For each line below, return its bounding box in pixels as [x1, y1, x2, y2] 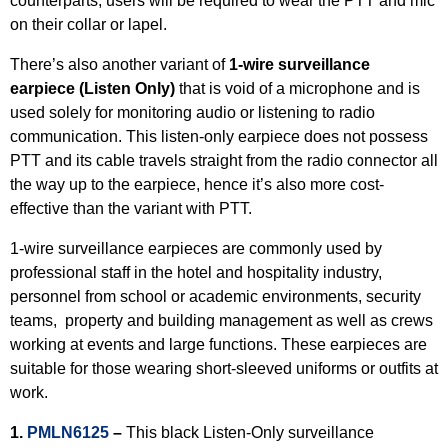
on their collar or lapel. [10, 16, 167, 33]
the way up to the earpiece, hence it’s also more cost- [10, 176, 384, 193]
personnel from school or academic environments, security [10, 288, 421, 305]
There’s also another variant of [10, 56, 229, 73]
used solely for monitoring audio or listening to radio [10, 104, 375, 121]
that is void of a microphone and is [175, 80, 420, 97]
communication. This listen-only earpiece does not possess [10, 128, 428, 145]
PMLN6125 [27, 424, 109, 441]
